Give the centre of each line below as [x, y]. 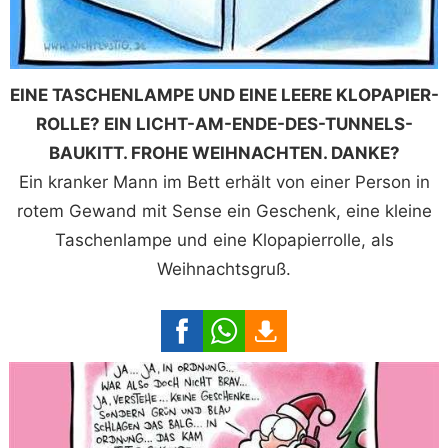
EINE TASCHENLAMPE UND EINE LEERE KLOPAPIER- [224, 94]
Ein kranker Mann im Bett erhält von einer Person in [224, 181]
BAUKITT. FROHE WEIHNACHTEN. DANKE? [224, 152]
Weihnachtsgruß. [224, 268]
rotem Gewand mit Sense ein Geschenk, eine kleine [224, 210]
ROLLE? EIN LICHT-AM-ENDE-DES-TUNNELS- [224, 123]
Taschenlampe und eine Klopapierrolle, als [224, 239]
